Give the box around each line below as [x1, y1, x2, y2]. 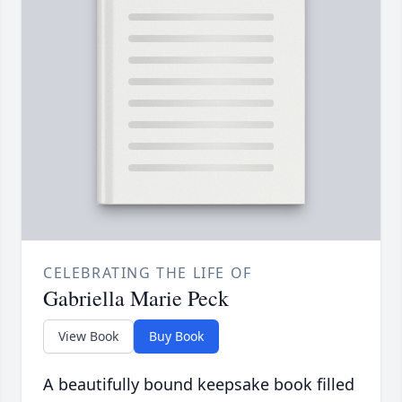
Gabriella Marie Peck [43, 284, 229, 313]
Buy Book [149, 328, 204, 345]
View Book [58, 328, 118, 345]
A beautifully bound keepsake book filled [43, 373, 354, 396]
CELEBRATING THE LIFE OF [43, 263, 252, 284]
